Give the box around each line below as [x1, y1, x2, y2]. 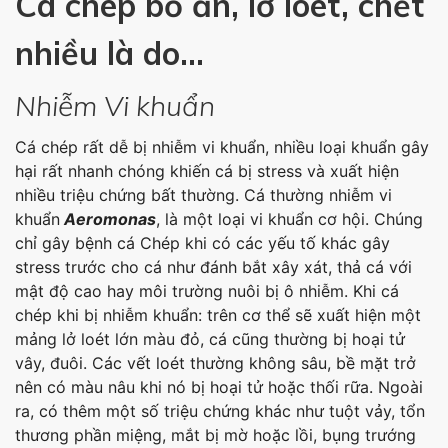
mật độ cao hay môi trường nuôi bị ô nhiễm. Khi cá [15, 281, 399, 302]
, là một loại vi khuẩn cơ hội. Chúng [156, 209, 423, 230]
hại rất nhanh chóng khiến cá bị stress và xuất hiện [15, 161, 399, 182]
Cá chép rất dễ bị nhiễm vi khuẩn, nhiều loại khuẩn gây [15, 137, 429, 158]
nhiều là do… [15, 33, 204, 74]
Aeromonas [60, 209, 156, 230]
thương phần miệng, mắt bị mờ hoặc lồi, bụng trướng [15, 425, 416, 446]
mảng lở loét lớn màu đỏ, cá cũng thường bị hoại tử [15, 329, 405, 350]
